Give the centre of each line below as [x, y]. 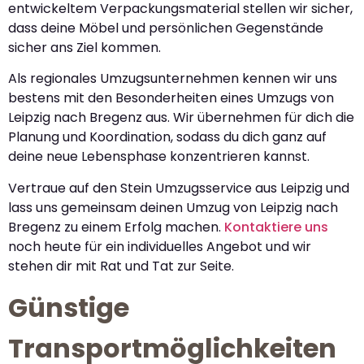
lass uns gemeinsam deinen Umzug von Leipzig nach [173, 207]
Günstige [69, 307]
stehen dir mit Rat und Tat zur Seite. [121, 266]
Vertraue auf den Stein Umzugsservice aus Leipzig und [179, 188]
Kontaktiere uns [276, 227]
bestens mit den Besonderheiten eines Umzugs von [171, 98]
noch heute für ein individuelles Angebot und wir [160, 246]
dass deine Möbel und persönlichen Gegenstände [166, 28]
